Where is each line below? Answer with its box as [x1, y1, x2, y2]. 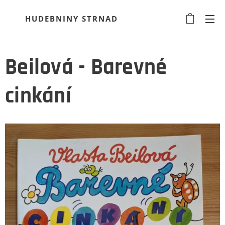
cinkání [5, 82, 71, 110]
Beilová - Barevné [5, 53, 167, 81]
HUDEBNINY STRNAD [25, 14, 118, 24]
